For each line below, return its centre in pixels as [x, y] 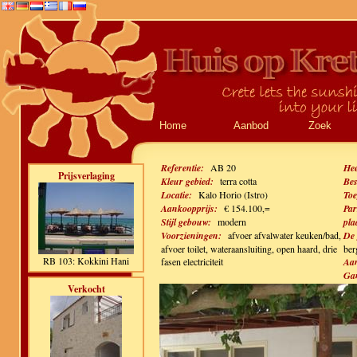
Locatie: [177, 195]
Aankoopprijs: [189, 208]
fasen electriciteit [192, 261]
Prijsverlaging [86, 176]
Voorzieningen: [191, 235]
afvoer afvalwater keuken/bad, [284, 235]
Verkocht [86, 289]
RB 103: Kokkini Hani [86, 261]
